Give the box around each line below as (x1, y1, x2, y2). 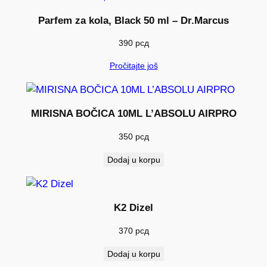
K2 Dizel (114, 201, 153, 213)
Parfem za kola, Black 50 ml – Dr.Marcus (38, 14, 229, 26)
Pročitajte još (109, 61, 158, 71)
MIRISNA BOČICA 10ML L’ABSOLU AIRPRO (30, 107, 237, 119)
